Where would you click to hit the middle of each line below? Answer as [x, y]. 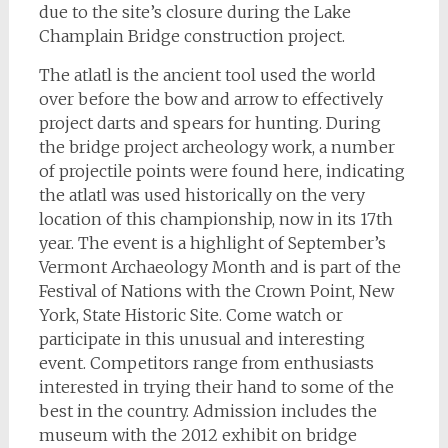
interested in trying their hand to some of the [216, 387]
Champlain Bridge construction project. [191, 36]
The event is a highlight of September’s [231, 243]
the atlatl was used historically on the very [201, 195]
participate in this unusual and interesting [201, 339]
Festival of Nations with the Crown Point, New [216, 291]
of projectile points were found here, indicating [221, 171]
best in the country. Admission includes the [207, 411]
